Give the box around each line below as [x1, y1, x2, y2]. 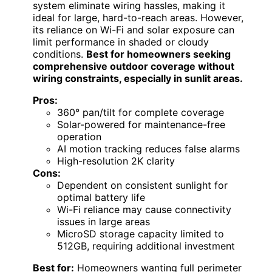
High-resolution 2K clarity [57, 155, 175, 168]
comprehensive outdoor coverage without [33, 60, 234, 73]
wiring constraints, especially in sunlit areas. [33, 72, 243, 85]
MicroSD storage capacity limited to [57, 228, 224, 240]
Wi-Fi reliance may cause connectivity [57, 203, 231, 216]
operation [57, 131, 101, 143]
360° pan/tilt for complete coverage [57, 106, 224, 119]
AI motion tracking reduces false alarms [57, 143, 240, 155]
